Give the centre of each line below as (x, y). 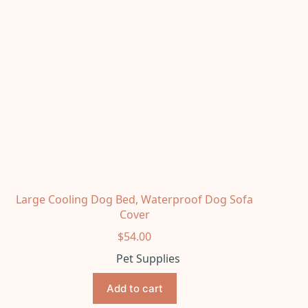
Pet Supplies (148, 258)
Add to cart (134, 288)
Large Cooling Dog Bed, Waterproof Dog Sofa (135, 199)
